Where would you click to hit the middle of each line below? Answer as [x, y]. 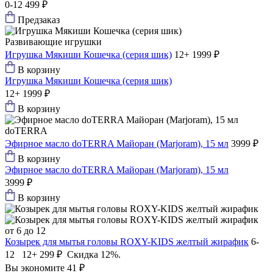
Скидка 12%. [94, 255]
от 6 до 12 [25, 231]
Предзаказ [39, 20]
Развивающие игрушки [53, 42]
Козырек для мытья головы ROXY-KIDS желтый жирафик [127, 242]
